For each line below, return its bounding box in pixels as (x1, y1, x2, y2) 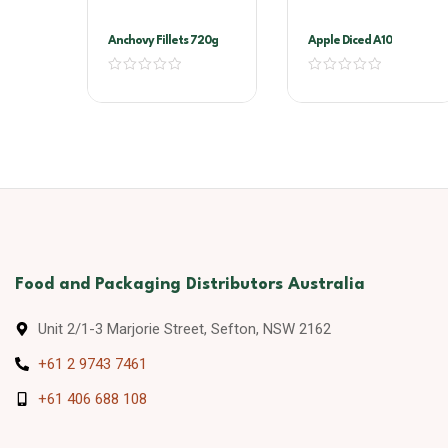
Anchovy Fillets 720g (108, 34, 218, 47)
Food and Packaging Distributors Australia (15, 275, 365, 293)
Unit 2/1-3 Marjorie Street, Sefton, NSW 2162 (37, 319, 331, 338)
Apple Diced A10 (308, 34, 392, 47)
